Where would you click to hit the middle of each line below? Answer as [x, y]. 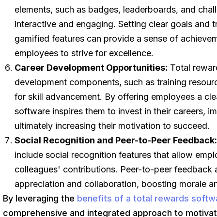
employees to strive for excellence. [84, 53]
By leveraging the [40, 198]
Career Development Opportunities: [91, 68]
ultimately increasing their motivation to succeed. [112, 126]
